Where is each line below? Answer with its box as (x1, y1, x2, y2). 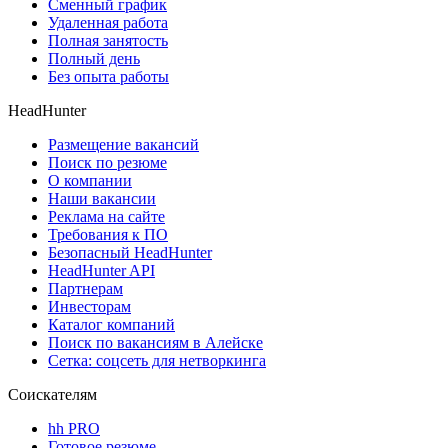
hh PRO (48, 420, 100, 438)
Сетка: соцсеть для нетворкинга (48, 352, 266, 370)
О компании (48, 172, 132, 190)
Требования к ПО (48, 226, 168, 244)
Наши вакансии (48, 190, 156, 208)
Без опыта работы (48, 68, 169, 86)
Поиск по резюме (48, 154, 167, 172)
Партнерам (48, 280, 123, 298)
